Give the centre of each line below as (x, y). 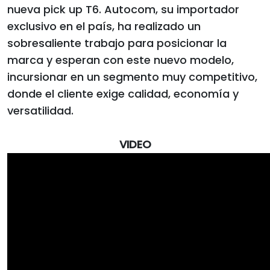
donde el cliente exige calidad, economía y (123, 93)
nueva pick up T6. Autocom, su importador (123, 9)
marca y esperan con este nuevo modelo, (121, 60)
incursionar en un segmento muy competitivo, (132, 77)
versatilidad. (40, 110)
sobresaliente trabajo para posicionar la (117, 43)
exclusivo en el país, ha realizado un (104, 26)
